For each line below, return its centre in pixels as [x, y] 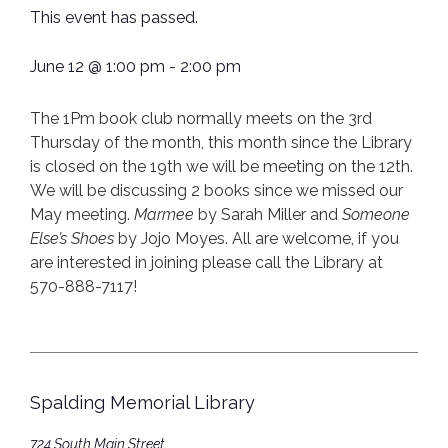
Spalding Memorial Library [142, 403]
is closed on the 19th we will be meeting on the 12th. [221, 166]
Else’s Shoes [74, 238]
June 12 [57, 66]
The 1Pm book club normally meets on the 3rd [201, 118]
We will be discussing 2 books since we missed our [216, 190]
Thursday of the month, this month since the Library [221, 142]
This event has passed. [114, 17]
